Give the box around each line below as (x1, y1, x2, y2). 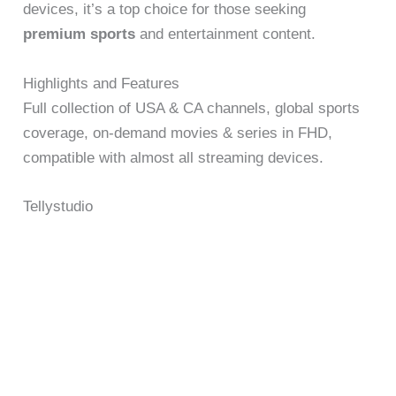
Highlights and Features (23, 74, 180, 92)
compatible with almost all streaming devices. (23, 148, 324, 166)
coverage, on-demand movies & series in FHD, (23, 124, 333, 141)
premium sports (23, 26, 136, 43)
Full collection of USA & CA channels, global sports (23, 99, 361, 117)
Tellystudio (23, 197, 94, 215)
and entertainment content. (135, 26, 316, 43)
